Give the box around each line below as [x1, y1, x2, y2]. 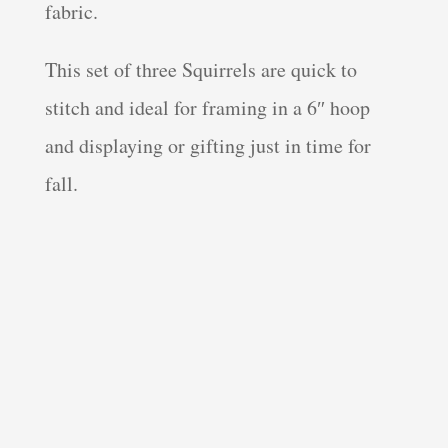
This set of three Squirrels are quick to [44, 56, 357, 84]
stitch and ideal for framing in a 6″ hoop [44, 94, 370, 122]
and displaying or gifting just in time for [44, 132, 371, 160]
